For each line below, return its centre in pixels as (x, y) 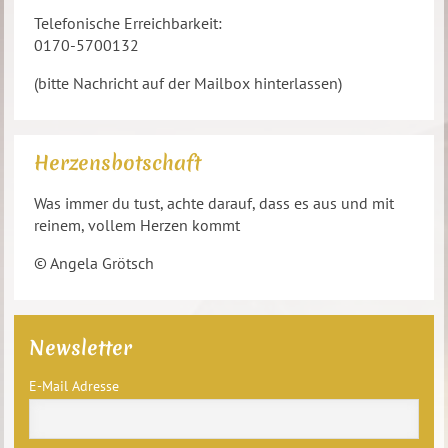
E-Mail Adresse (74, 386)
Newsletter (81, 347)
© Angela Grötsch (94, 263)
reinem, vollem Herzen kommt (137, 225)
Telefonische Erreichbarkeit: (128, 23)
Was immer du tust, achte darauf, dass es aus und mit (214, 203)
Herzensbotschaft (118, 162)
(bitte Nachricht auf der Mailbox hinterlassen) (188, 83)
